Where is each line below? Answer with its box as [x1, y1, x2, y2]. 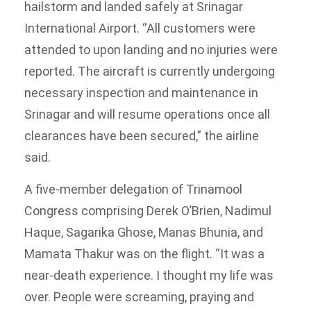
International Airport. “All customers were [24, 21, 255, 36]
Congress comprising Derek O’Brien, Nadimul [24, 203, 271, 218]
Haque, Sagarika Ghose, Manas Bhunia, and [24, 224, 263, 239]
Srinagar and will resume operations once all [24, 107, 270, 122]
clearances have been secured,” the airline [24, 128, 259, 144]
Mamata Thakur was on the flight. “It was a [24, 246, 264, 261]
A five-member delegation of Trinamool [24, 181, 242, 196]
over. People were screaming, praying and [24, 289, 254, 304]
